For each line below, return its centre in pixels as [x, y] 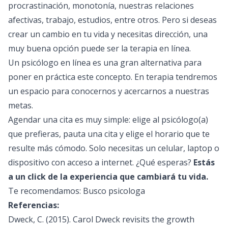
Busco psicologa [114, 191]
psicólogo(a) [185, 120]
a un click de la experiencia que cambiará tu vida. [108, 177]
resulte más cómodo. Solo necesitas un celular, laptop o [114, 148]
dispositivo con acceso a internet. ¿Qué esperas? [101, 162]
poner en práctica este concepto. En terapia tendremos [113, 77]
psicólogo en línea [56, 63]
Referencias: [34, 205]
